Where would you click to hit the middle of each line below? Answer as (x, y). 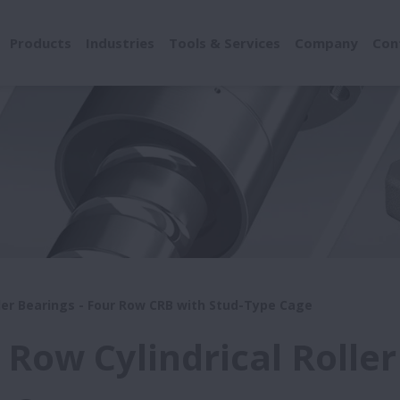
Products (41, 43)
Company (326, 43)
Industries (120, 43)
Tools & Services (225, 43)
